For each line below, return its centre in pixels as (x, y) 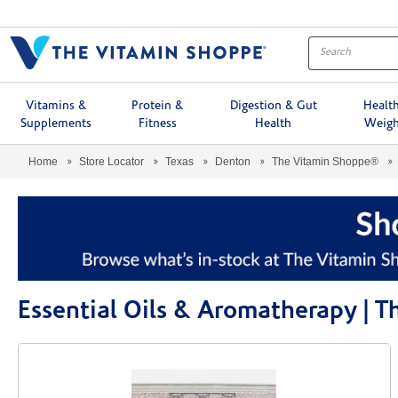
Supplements (56, 123)
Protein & (158, 106)
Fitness (157, 123)
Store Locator (111, 161)
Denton (233, 161)
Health (274, 123)
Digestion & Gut (273, 106)
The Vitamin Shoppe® (325, 161)
